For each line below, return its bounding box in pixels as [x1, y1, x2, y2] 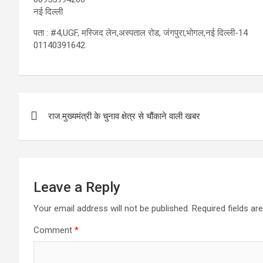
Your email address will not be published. [33, 203, 190, 214]
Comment [33, 224, 75, 235]
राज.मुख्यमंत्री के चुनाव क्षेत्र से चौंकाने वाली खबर [48, 110, 200, 122]
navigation [18, 116, 106, 139]
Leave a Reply [33, 178, 120, 195]
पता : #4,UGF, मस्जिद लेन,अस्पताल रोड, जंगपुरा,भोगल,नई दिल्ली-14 [33, 27, 248, 38]
